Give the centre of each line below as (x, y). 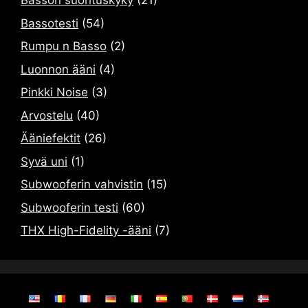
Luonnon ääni (58, 69)
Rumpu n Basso (64, 46)
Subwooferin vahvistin (82, 185)
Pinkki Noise (54, 92)
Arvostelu (47, 115)
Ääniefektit (51, 139)
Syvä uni (44, 161)
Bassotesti (49, 23)
